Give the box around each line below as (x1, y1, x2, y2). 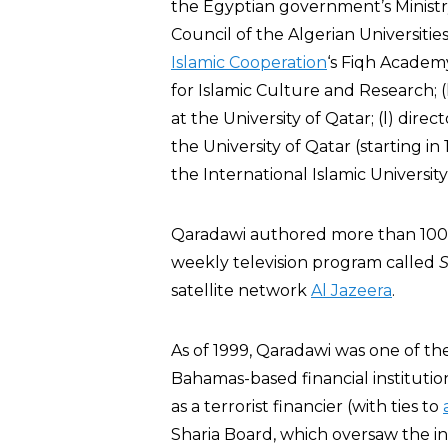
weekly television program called (171, 253, 439, 272)
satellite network (171, 281, 311, 300)
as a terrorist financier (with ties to (171, 397, 443, 416)
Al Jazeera (311, 281, 392, 300)
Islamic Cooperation (171, 53, 327, 72)
